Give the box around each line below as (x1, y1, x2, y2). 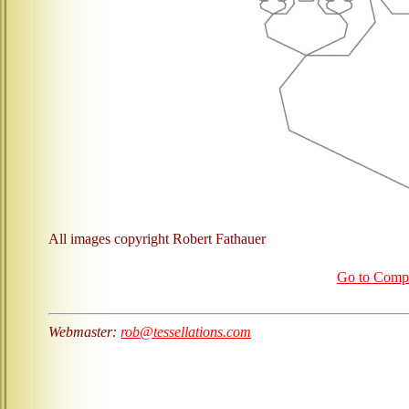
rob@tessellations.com (121, 324, 252, 340)
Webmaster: (48, 324, 121, 340)
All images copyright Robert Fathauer (48, 231, 267, 246)
